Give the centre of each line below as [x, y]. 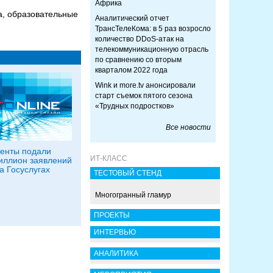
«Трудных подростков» [135, 106]
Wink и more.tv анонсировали [145, 85]
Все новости [188, 127]
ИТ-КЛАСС [109, 158]
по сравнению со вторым [138, 60]
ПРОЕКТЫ [112, 215]
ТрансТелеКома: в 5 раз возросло [153, 29]
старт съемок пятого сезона [144, 96]
